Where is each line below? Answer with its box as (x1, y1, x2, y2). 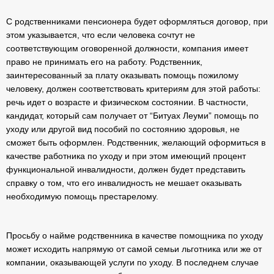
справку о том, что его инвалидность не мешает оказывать (6, 178, 242, 188)
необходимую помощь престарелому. (6, 191, 158, 201)
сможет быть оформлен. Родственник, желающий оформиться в (6, 138, 265, 147)
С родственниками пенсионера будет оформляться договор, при (6, 17, 268, 26)
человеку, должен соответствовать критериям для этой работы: (6, 84, 261, 94)
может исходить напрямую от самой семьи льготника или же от (6, 244, 262, 254)
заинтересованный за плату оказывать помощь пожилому (6, 70, 239, 80)
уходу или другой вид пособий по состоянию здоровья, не (6, 124, 240, 134)
